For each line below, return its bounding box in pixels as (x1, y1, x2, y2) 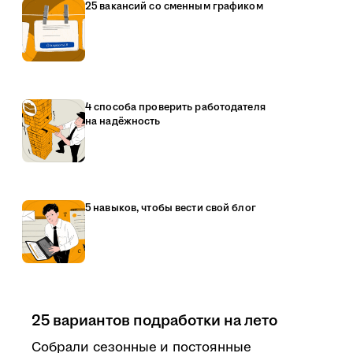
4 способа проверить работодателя (85, 100, 266, 114)
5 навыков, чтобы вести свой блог (85, 201, 256, 215)
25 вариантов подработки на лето (32, 310, 277, 332)
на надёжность (85, 114, 161, 128)
